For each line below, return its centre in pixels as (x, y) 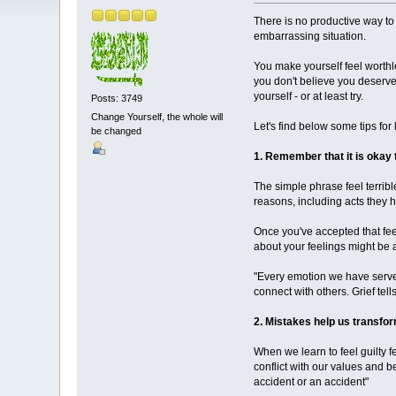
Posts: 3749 (117, 98)
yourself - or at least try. (308, 97)
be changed (117, 131)
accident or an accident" (311, 382)
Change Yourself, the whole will (157, 117)
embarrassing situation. (309, 37)
